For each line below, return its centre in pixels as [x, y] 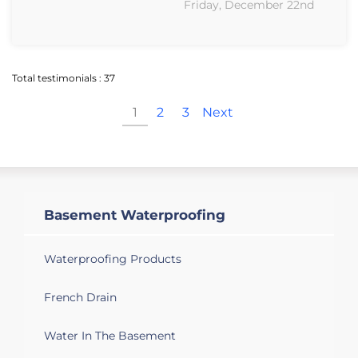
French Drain [80, 297]
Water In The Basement [110, 335]
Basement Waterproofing [135, 215]
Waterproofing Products [113, 259]
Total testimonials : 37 [64, 78]
